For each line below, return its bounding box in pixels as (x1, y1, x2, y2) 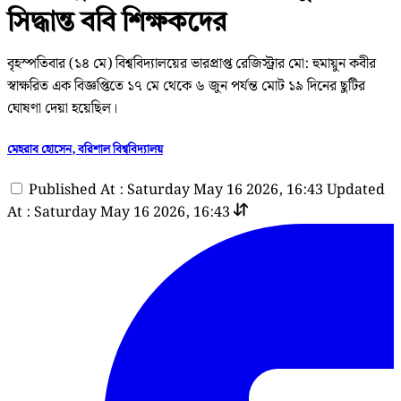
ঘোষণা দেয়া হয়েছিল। (7, 97, 117, 120)
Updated (327, 179, 385, 202)
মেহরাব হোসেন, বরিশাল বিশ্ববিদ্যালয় (7, 139, 163, 159)
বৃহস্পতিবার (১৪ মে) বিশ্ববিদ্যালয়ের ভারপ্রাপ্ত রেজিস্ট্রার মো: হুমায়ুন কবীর (7, 52, 376, 75)
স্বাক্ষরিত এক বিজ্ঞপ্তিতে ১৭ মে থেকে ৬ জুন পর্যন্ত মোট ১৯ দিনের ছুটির (7, 74, 365, 98)
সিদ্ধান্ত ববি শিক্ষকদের (7, 4, 226, 37)
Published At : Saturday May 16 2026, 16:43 (29, 179, 323, 202)
